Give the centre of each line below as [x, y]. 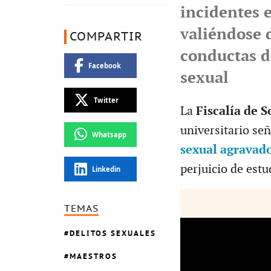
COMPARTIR [106, 37]
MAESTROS [93, 256]
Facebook [104, 65]
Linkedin [106, 169]
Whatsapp [109, 134]
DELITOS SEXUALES [113, 233]
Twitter [106, 100]
